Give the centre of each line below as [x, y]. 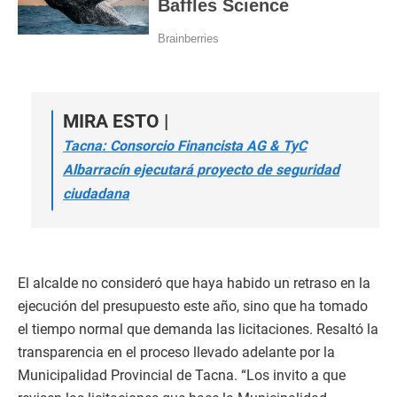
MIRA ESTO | [116, 121]
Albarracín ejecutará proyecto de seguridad [201, 170]
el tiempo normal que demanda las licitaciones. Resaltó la [198, 329]
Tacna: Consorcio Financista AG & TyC [185, 146]
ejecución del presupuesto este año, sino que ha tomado [193, 306]
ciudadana [96, 194]
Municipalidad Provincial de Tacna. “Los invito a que [182, 375]
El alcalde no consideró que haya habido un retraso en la [194, 283]
